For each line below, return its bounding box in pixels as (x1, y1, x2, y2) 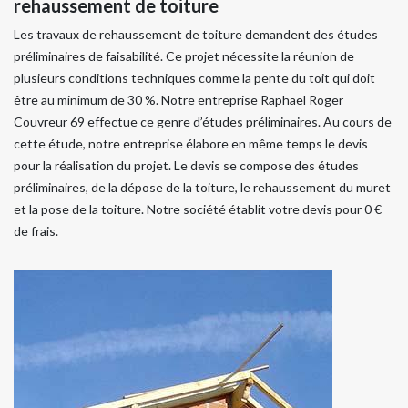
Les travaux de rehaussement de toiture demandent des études (14, 25, 378, 42)
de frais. (14, 222, 58, 239)
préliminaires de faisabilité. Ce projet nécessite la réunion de (14, 47, 354, 64)
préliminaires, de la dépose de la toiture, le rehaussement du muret (14, 178, 391, 195)
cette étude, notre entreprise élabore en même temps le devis (14, 135, 368, 151)
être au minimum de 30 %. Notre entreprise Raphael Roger (14, 91, 343, 107)
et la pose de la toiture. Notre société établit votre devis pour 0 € (14, 200, 382, 217)
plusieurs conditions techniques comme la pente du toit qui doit (14, 69, 375, 86)
